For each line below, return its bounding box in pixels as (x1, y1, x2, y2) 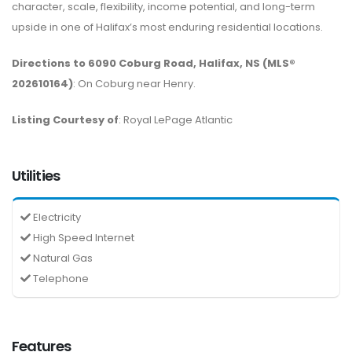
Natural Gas (31, 250, 93, 266)
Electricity (31, 209, 81, 225)
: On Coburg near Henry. (73, 75, 196, 91)
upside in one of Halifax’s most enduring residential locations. (12, 19, 323, 35)
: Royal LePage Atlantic (119, 112, 233, 127)
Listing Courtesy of (12, 112, 119, 127)
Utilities (12, 165, 60, 185)
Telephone (31, 270, 89, 286)
